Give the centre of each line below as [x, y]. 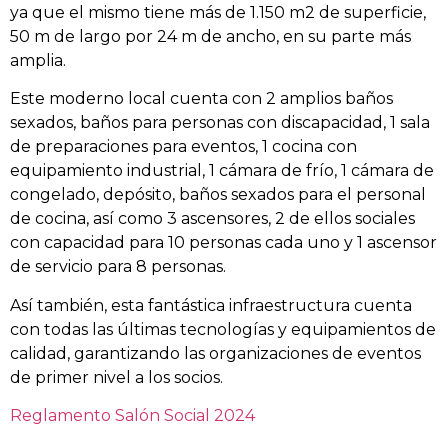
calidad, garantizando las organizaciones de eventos [215, 353]
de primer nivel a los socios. [116, 377]
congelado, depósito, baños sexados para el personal [218, 195]
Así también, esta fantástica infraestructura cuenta [211, 305]
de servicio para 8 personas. [118, 267]
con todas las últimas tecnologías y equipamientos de [223, 329]
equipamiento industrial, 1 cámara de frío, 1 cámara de [222, 171]
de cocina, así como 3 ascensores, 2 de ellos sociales [212, 219]
